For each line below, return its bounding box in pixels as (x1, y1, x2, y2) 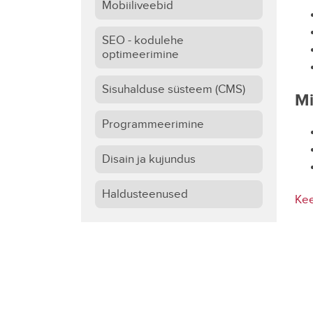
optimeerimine (101, 48, 179, 61)
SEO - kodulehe (101, 34, 184, 48)
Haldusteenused (101, 187, 188, 201)
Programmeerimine (101, 117, 204, 131)
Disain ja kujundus (101, 152, 196, 166)
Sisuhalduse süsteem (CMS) (101, 82, 245, 96)
